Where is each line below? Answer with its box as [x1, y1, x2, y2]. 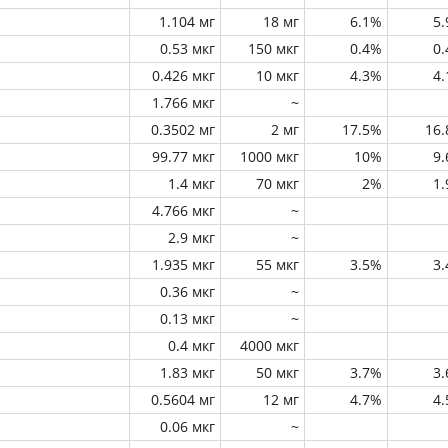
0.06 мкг [160, 417, 215, 436]
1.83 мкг [160, 363, 215, 382]
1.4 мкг [168, 174, 215, 193]
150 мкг [248, 39, 299, 58]
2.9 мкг [168, 228, 215, 247]
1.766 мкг [152, 93, 215, 112]
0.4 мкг [168, 336, 215, 355]
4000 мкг [240, 336, 299, 355]
